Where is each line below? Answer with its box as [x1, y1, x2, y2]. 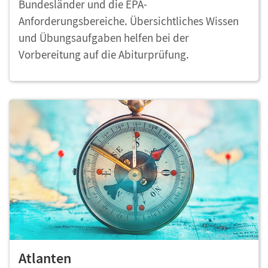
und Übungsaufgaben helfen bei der [19, 31, 189, 45]
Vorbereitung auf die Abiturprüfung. [19, 47, 189, 62]
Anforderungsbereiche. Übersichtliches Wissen [19, 14, 239, 29]
